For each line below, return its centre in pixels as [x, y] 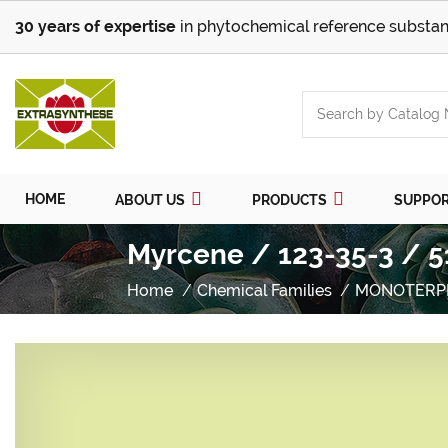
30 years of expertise [95, 26]
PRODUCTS [291, 200]
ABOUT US [151, 200]
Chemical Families [264, 290]
